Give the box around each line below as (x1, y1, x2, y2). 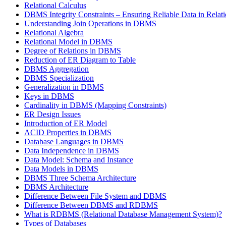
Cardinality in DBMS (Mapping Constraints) (24, 101, 166, 109)
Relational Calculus (24, 1, 86, 10)
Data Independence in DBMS (24, 146, 119, 155)
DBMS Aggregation (24, 65, 89, 73)
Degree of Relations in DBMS (24, 46, 121, 55)
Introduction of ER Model (24, 119, 107, 128)
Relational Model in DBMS (24, 37, 112, 46)
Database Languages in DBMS (24, 137, 124, 146)
